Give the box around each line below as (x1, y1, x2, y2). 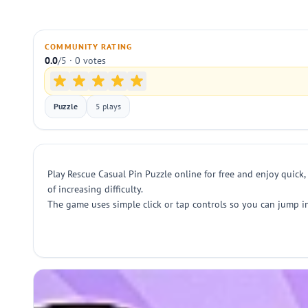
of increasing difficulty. (47, 183, 143, 195)
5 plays (96, 101, 121, 111)
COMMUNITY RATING (45, 41, 133, 52)
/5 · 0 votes (58, 54, 106, 67)
